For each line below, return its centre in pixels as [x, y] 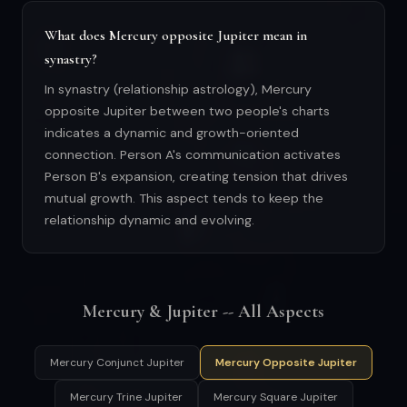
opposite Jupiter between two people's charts [187, 111]
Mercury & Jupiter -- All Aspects [203, 312]
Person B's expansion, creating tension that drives [196, 177]
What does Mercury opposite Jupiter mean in [176, 36]
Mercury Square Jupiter [275, 397]
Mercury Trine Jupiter [126, 397]
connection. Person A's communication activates [193, 155]
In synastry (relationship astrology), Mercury [178, 89]
